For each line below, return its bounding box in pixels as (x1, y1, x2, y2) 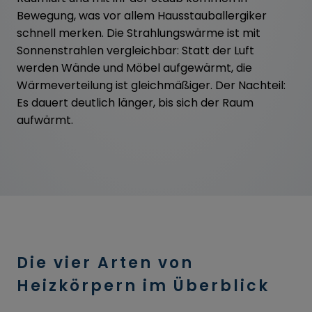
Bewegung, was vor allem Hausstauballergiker (17, 7, 267, 24)
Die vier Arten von (17, 251, 194, 274)
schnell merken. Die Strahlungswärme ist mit (17, 24, 260, 41)
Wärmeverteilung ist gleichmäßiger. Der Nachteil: (17, 77, 286, 93)
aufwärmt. (17, 111, 73, 128)
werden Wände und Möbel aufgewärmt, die (17, 59, 252, 76)
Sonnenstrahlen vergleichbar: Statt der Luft (17, 42, 254, 58)
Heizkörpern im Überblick (17, 274, 270, 297)
